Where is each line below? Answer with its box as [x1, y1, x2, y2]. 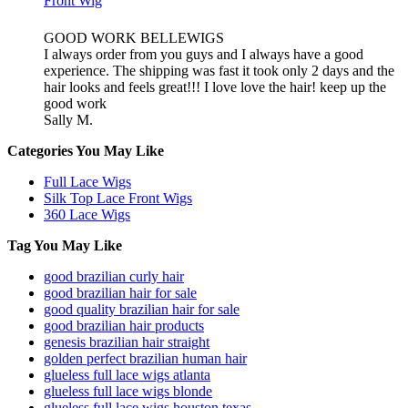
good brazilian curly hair [44, 269, 184, 284]
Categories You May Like [7, 143, 164, 158]
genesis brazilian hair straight [44, 334, 209, 350]
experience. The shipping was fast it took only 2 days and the [44, 63, 394, 78]
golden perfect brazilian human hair [44, 351, 247, 366]
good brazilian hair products [44, 318, 204, 333]
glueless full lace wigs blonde [44, 383, 212, 399]
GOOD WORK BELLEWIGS [44, 30, 224, 46]
